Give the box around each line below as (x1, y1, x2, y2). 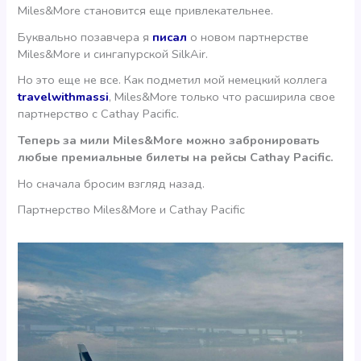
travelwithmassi (18, 89, 110, 106)
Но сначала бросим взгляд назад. (18, 175, 205, 192)
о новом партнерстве (187, 28, 309, 45)
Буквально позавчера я (18, 28, 153, 45)
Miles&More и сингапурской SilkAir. (18, 45, 209, 62)
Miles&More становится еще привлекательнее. (18, 2, 274, 19)
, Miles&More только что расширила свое (109, 89, 336, 106)
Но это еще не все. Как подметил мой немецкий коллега (18, 72, 328, 89)
